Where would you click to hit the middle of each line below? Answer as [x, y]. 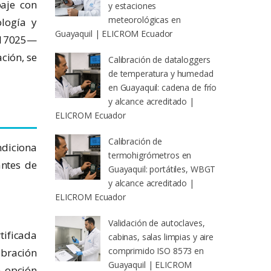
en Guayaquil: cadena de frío [163, 88]
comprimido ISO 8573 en [156, 251]
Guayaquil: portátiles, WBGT [162, 169]
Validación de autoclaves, [157, 223]
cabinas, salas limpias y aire [161, 237]
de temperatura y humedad [161, 74]
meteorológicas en [145, 20]
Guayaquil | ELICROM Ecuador [114, 34]
